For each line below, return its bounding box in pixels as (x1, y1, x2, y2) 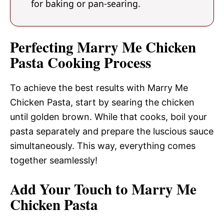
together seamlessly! (10, 154, 97, 165)
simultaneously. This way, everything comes (10, 140, 195, 151)
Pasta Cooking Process (10, 51, 151, 73)
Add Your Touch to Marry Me (10, 178, 196, 199)
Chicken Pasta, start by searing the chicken (10, 96, 194, 107)
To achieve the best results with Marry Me (10, 82, 188, 93)
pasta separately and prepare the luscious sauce (10, 125, 213, 136)
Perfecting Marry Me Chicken (10, 36, 196, 57)
